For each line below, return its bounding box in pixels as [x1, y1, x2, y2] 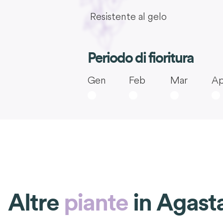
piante [64, 191, 128, 215]
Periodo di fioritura [88, 51, 194, 65]
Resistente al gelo [90, 9, 167, 22]
